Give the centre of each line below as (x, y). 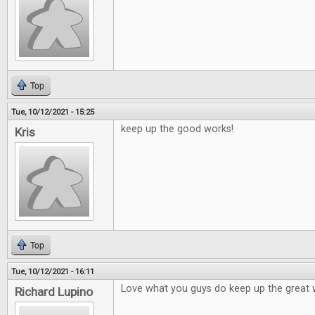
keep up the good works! (177, 129)
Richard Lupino (54, 292)
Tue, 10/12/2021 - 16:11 (53, 271)
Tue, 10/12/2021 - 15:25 (53, 112)
